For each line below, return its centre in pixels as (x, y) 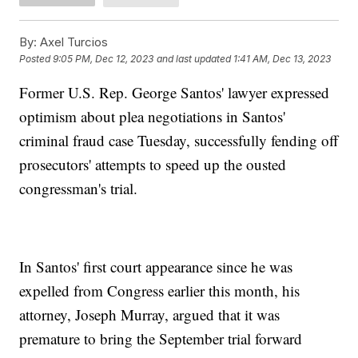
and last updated (194, 59)
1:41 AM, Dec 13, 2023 (282, 59)
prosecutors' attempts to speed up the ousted (153, 164)
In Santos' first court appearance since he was (156, 266)
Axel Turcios (73, 42)
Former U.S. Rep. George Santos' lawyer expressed (175, 92)
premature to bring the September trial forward (161, 338)
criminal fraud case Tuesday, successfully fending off (179, 140)
